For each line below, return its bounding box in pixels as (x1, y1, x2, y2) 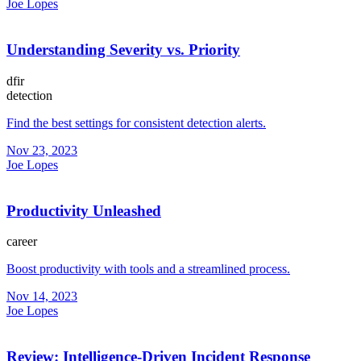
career (6, 234, 37, 249)
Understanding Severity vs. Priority (6, 41, 240, 59)
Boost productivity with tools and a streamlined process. (6, 262, 290, 276)
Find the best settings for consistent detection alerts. (6, 115, 266, 130)
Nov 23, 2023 (6, 143, 77, 157)
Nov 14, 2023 (6, 289, 77, 304)
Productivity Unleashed (6, 201, 161, 219)
